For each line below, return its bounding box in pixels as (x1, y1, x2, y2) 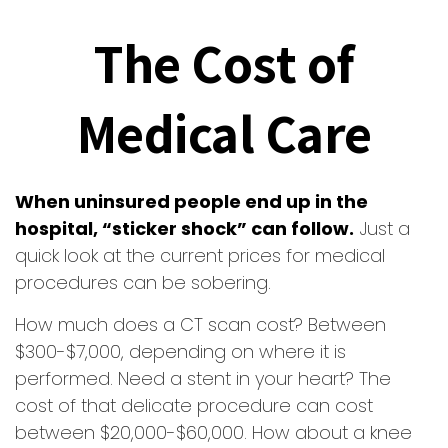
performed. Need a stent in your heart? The (15, 366, 391, 391)
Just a (354, 216, 410, 241)
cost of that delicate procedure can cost (15, 393, 373, 418)
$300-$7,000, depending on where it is (15, 339, 346, 364)
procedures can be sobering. (15, 270, 271, 295)
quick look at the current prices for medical (15, 243, 385, 268)
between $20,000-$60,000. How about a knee (15, 420, 412, 445)
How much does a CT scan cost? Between (15, 312, 386, 337)
